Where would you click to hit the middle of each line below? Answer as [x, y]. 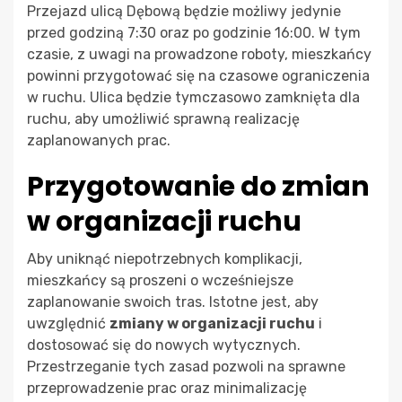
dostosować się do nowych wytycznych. [164, 345]
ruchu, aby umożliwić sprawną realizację [163, 118]
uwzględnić [68, 323]
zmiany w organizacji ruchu [212, 323]
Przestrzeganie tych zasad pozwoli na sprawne [186, 366]
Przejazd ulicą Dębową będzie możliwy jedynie [184, 11]
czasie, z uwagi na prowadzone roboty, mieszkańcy [199, 54]
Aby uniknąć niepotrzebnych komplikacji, [165, 258]
